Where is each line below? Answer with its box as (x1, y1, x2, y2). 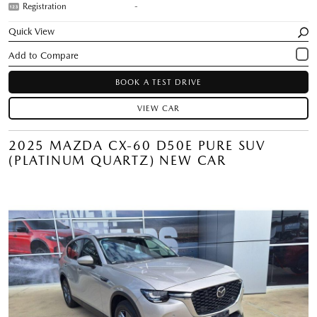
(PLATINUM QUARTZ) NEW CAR (8, 152, 226, 168)
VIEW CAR (137, 103, 180, 113)
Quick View (8, 25, 55, 37)
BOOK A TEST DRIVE (115, 77, 202, 87)
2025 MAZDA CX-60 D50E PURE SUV (8, 137, 266, 153)
